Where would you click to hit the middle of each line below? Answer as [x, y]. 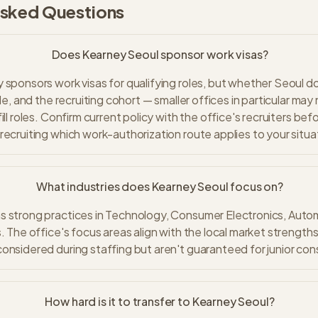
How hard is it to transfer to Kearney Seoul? [160, 301]
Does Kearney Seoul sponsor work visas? [160, 54]
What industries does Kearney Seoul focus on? [159, 186]
